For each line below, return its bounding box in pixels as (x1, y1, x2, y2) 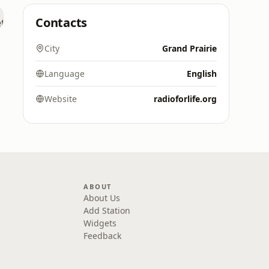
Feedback (83, 230, 122, 241)
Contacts (35, 14, 88, 31)
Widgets (83, 217, 117, 229)
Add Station (83, 205, 131, 216)
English (187, 68, 217, 79)
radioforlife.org (154, 93, 217, 104)
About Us (83, 192, 121, 204)
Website (44, 93, 77, 104)
